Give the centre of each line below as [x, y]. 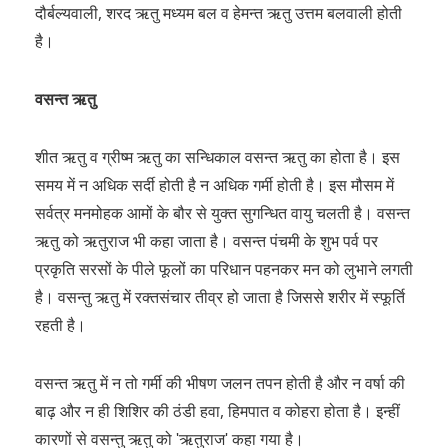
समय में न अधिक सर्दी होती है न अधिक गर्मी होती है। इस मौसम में [214, 185]
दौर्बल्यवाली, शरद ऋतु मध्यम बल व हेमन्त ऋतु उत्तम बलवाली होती [218, 13]
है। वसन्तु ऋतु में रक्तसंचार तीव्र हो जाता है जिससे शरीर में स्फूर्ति [220, 297]
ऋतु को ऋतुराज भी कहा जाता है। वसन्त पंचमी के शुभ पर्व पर [206, 241]
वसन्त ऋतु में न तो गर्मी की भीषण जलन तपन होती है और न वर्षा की [220, 383]
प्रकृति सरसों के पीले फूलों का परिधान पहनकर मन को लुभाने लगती [224, 269]
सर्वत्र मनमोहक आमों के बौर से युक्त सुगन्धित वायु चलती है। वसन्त [222, 213]
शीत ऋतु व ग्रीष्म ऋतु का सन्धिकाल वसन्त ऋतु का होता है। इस [217, 157]
